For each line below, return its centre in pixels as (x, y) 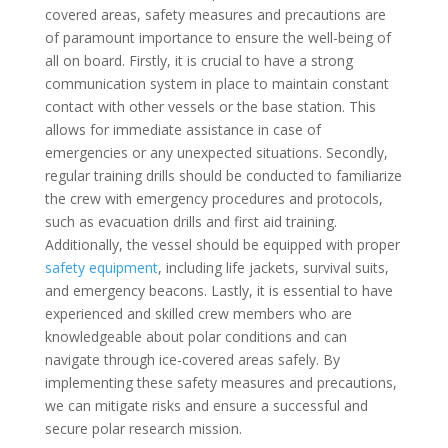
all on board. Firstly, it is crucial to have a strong (198, 60)
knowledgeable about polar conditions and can (195, 336)
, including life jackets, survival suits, (273, 267)
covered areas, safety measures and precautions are (215, 14)
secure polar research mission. (143, 428)
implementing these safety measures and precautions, (220, 382)
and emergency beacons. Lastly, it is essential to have (218, 290)
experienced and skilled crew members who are (198, 313)
